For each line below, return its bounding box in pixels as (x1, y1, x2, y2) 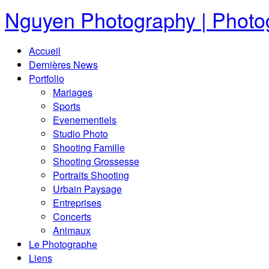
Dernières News (29, 58, 98, 71)
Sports (53, 99, 80, 113)
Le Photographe (29, 237, 97, 251)
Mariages (53, 85, 92, 99)
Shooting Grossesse (53, 154, 139, 168)
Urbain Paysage (53, 182, 122, 196)
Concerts (53, 210, 91, 223)
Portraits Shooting (53, 168, 129, 182)
